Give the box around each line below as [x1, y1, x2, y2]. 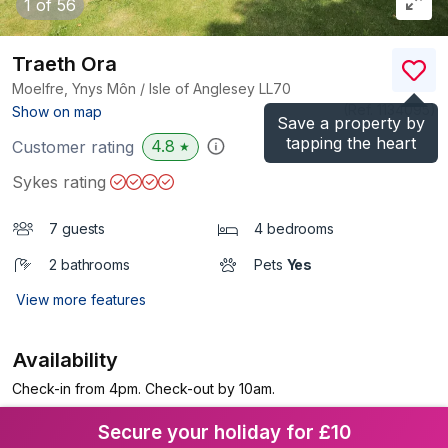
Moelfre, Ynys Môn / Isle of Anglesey [12, 79, 259, 97]
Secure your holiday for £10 [97, 420, 351, 444]
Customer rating [12, 136, 134, 157]
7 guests [49, 219, 106, 237]
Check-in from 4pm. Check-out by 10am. [12, 379, 275, 397]
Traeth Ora [12, 51, 117, 76]
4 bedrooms [254, 219, 334, 237]
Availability [13, 347, 119, 372]
